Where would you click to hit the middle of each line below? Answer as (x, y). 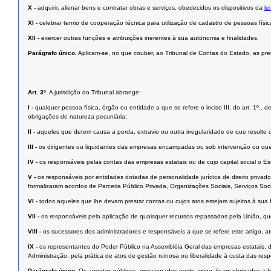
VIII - (34, 232)
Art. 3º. (38, 93)
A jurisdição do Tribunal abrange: (95, 93)
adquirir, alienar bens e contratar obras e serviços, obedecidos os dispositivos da (151, 8)
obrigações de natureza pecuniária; (77, 117)
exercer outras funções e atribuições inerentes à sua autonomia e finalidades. (150, 38)
